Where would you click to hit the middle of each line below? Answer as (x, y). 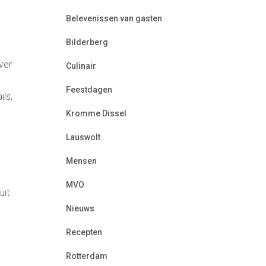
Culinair (81, 66)
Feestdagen (89, 90)
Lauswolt (83, 137)
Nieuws (80, 208)
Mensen (81, 161)
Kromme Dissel (96, 113)
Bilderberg (87, 42)
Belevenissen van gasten (114, 18)
